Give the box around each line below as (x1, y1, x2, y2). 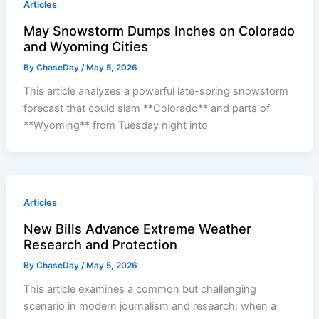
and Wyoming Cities (23, 38, 149, 55)
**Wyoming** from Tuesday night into (23, 119, 209, 132)
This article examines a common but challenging (23, 283, 257, 296)
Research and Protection (23, 236, 178, 253)
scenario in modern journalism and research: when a (23, 300, 277, 313)
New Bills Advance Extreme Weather (23, 221, 252, 237)
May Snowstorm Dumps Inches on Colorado (23, 23, 296, 39)
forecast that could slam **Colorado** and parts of (23, 102, 271, 115)
